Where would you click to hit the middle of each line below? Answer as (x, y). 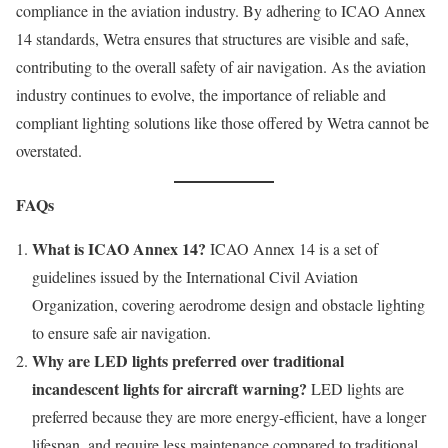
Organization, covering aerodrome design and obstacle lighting (228, 305)
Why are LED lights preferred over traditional (188, 361)
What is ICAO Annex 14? (119, 249)
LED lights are (355, 389)
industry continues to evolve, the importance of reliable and (201, 95)
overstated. (49, 151)
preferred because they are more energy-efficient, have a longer (229, 417)
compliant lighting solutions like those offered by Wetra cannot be (222, 123)
